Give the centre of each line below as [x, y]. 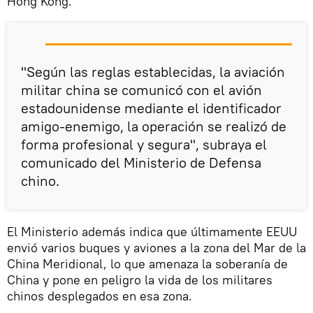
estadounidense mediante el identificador [151, 108]
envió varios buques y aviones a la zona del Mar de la [156, 247]
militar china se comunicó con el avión [141, 89]
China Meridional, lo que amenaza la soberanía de [147, 263]
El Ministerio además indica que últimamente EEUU [152, 231]
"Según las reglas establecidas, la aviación [153, 71]
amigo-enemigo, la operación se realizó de [154, 126]
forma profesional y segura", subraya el [144, 144]
